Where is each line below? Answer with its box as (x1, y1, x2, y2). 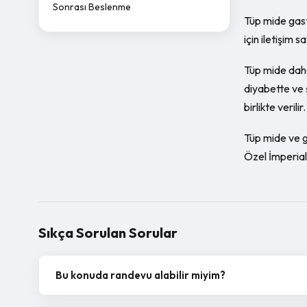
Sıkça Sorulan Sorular (38, 224, 177, 241)
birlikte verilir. (244, 100, 306, 114)
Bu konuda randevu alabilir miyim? (56, 269, 225, 282)
